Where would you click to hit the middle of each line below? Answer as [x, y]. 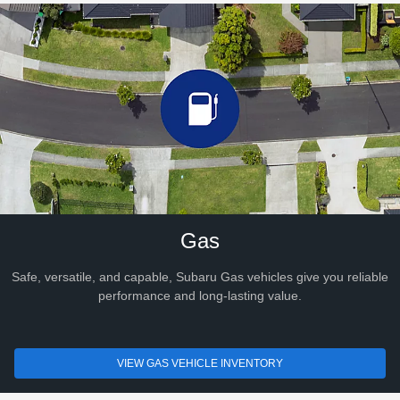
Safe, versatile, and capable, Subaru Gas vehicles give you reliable [200, 277]
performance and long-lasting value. [200, 296]
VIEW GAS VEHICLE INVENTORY [200, 364]
